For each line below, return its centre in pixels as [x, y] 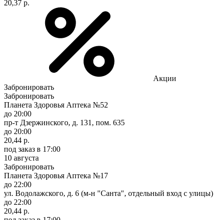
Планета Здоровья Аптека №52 [56, 105]
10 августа [21, 158]
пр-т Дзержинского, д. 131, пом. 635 [64, 122]
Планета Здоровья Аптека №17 [56, 175]
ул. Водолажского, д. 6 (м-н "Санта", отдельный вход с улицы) [109, 193]
